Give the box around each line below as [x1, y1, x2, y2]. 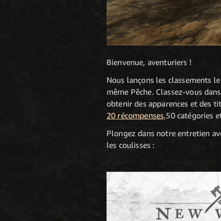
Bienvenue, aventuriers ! [107, 57, 191, 67]
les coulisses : [107, 140, 155, 150]
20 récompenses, [107, 110, 166, 120]
